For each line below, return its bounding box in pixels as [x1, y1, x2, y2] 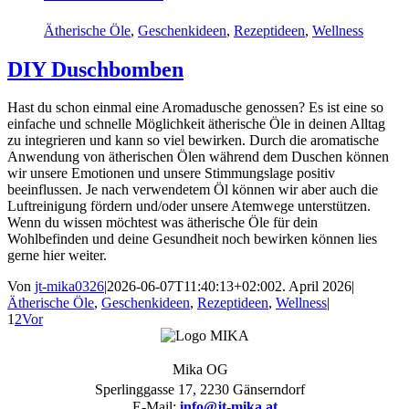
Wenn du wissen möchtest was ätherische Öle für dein [7, 215, 318, 231]
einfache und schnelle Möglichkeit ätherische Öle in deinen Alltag [7, 116, 385, 132]
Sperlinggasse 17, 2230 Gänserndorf [95, 382, 314, 398]
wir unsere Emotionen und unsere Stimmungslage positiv [7, 165, 335, 182]
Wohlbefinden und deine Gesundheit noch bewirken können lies [7, 231, 377, 247]
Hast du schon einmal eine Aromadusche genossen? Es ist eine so [7, 100, 383, 116]
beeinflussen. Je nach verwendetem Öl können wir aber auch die [7, 182, 378, 198]
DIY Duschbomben [7, 57, 184, 81]
